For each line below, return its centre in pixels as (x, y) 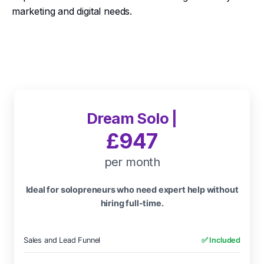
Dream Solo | (132, 118)
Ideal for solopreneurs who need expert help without (132, 189)
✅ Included (221, 240)
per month (132, 162)
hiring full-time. (132, 203)
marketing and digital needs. (72, 11)
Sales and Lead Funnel (62, 240)
